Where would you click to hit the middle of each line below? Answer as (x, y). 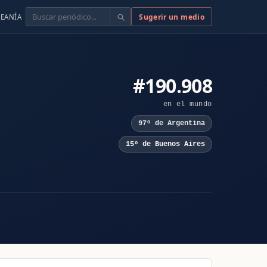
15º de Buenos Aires (165, 144)
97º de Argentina (171, 124)
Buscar (39, 14)
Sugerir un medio (172, 17)
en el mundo (187, 104)
